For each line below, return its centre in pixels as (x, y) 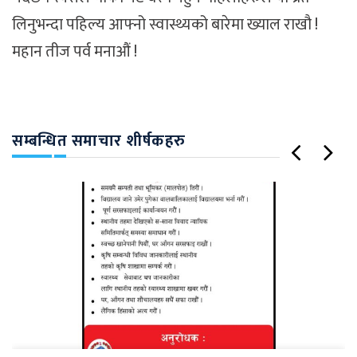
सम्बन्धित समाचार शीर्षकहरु (99, 141)
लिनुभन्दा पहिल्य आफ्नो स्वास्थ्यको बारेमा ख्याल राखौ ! (165, 25)
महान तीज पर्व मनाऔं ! (75, 52)
